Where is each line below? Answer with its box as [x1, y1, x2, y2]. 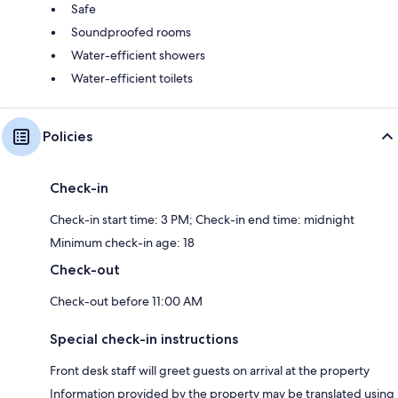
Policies [43, 128, 92, 146]
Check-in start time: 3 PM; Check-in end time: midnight [50, 211, 354, 228]
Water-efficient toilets [71, 70, 193, 87]
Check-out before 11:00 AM [50, 293, 203, 310]
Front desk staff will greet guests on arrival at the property [50, 362, 370, 379]
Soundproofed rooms [71, 24, 191, 41]
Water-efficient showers [71, 47, 205, 64]
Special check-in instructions [50, 330, 238, 348]
